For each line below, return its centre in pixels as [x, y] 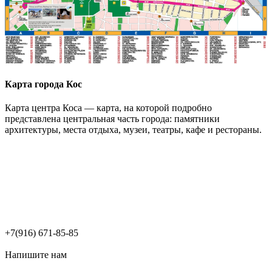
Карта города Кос [43, 84]
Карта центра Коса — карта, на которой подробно [108, 108]
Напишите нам [36, 255]
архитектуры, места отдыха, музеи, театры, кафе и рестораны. [133, 130]
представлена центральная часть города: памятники [112, 119]
